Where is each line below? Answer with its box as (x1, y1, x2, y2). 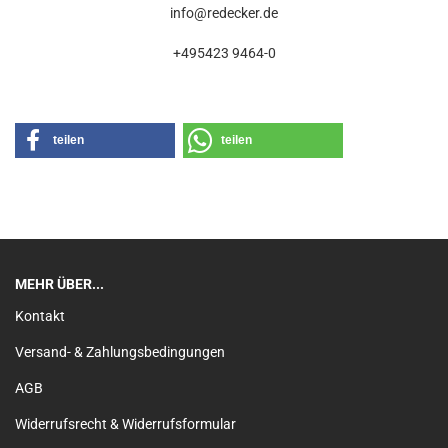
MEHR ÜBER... (15, 276, 104, 292)
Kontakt (15, 308, 65, 324)
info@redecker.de (170, 5, 278, 21)
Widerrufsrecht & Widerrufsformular (15, 416, 236, 432)
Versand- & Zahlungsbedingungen (15, 344, 225, 360)
